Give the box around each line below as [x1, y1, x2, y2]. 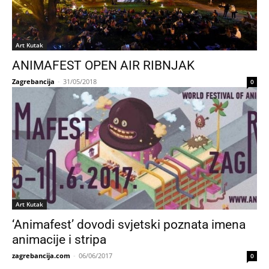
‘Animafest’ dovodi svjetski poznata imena [12, 217, 246, 232]
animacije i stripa [12, 232, 106, 247]
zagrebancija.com [12, 251, 70, 260]
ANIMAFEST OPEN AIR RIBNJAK [12, 58, 195, 73]
